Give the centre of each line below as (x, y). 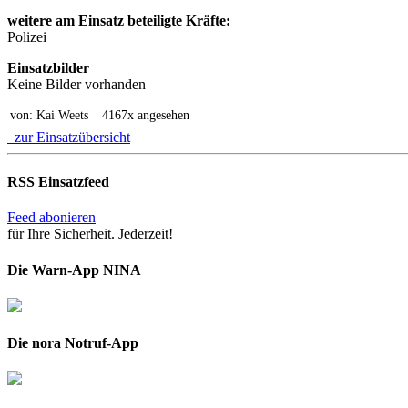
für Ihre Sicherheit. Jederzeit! (90, 234)
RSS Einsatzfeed (58, 181)
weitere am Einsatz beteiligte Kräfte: (119, 20)
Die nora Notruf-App (73, 343)
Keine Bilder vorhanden (76, 84)
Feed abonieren (51, 218)
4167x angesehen (146, 114)
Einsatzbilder (48, 67)
